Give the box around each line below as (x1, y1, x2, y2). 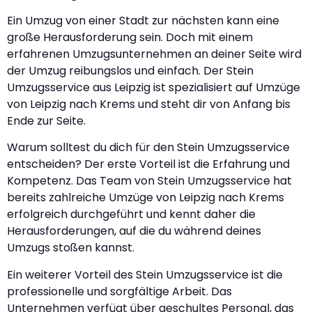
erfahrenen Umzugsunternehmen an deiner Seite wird (7, 45, 302, 62)
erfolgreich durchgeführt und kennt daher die (7, 206, 256, 223)
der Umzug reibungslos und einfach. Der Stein (7, 62, 253, 79)
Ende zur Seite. (7, 112, 86, 129)
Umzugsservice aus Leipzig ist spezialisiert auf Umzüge (7, 79, 300, 95)
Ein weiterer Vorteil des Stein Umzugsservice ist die (7, 266, 283, 283)
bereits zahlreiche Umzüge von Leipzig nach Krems (7, 189, 284, 206)
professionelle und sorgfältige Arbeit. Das (7, 283, 232, 299)
